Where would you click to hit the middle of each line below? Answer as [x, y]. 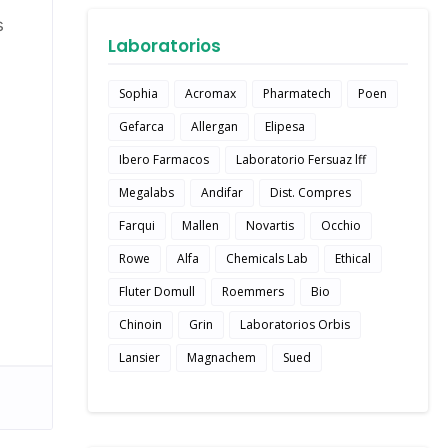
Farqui [137, 225]
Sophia [138, 93]
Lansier [139, 357]
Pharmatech [297, 93]
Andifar [222, 192]
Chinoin [140, 324]
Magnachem [221, 357]
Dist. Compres [310, 192]
